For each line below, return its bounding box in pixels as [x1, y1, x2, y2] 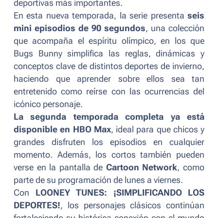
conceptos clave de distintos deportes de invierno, [14, 61, 204, 72]
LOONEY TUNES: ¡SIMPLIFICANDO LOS [35, 188, 204, 198]
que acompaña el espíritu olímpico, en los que [14, 36, 204, 46]
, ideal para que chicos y [110, 125, 204, 135]
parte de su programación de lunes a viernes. [14, 175, 185, 185]
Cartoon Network [106, 163, 178, 173]
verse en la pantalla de [14, 163, 106, 173]
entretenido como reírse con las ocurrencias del [14, 87, 204, 97]
